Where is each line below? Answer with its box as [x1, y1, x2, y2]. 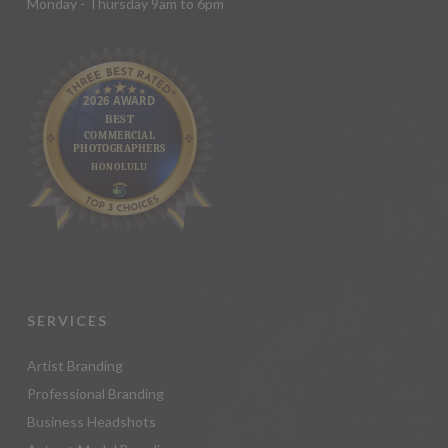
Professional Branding [26, 384, 164, 402]
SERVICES [26, 311, 108, 329]
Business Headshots [26, 412, 156, 430]
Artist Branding [26, 356, 123, 374]
